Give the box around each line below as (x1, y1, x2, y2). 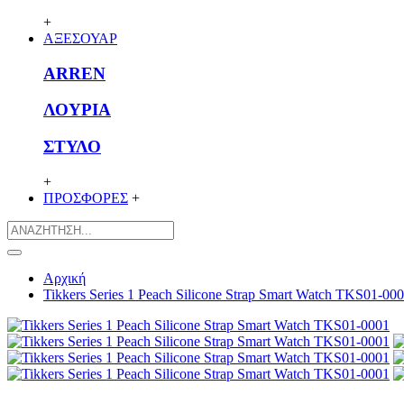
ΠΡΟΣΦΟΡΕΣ (43, 189, 128, 206)
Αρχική (43, 270, 86, 286)
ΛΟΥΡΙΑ (43, 100, 111, 120)
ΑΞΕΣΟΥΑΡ (43, 30, 117, 46)
